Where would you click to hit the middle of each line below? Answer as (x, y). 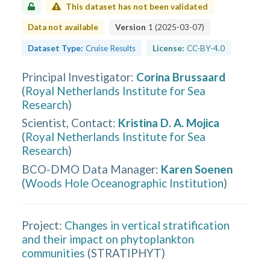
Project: (42, 225)
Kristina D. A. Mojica (169, 123)
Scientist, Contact (67, 123)
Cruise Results (111, 48)
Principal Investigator (77, 77)
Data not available (63, 27)
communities (54, 253)
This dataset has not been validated (137, 6)
